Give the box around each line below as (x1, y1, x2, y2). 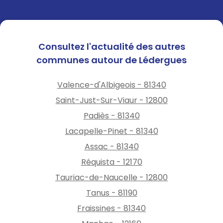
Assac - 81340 (84, 140, 139, 152)
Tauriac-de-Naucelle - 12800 (55, 171, 168, 183)
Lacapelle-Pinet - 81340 (65, 125, 158, 137)
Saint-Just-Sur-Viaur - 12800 (55, 94, 168, 106)
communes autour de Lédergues (36, 53, 187, 66)
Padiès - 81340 (83, 110, 140, 121)
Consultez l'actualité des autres (38, 40, 185, 53)
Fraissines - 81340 (77, 202, 146, 214)
